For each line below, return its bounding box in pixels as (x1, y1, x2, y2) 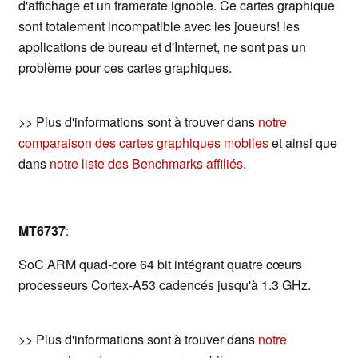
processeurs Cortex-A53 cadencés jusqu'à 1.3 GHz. (18, 276, 311, 295)
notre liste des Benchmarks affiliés (50, 154, 243, 173)
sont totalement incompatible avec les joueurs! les (18, 17, 300, 36)
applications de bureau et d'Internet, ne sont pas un (18, 38, 306, 57)
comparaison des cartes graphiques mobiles (18, 133, 268, 153)
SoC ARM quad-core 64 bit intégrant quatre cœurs (18, 255, 302, 274)
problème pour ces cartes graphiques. (18, 58, 232, 78)
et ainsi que (268, 133, 337, 153)
